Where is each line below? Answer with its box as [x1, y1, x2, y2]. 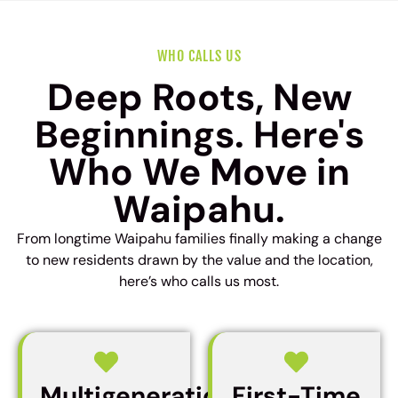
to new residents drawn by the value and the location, [25, 251, 373, 270]
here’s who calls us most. [119, 272, 279, 291]
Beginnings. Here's [34, 110, 364, 160]
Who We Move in [48, 147, 350, 197]
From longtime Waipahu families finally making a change [16, 229, 382, 249]
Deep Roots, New [46, 73, 352, 123]
